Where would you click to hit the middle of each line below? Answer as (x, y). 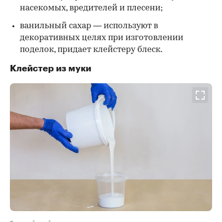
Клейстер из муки (51, 68)
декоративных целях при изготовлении (102, 38)
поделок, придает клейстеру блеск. (91, 50)
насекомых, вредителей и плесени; (91, 8)
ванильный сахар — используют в (89, 26)
